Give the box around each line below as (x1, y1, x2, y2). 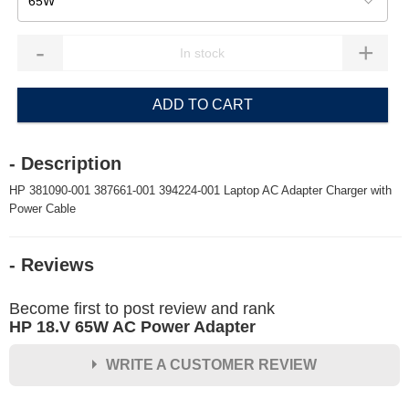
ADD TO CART (152, 97, 253, 112)
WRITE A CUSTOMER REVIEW (105, 357, 317, 372)
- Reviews (9, 255, 94, 275)
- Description (9, 153, 121, 173)
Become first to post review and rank (9, 299, 275, 318)
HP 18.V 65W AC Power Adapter (9, 318, 256, 336)
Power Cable (9, 202, 76, 215)
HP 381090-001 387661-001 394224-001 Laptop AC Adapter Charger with (9, 184, 392, 197)
